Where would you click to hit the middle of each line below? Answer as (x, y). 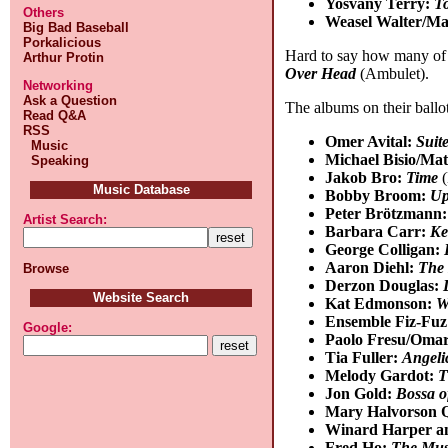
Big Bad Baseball (76, 27)
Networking (58, 85)
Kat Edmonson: (381, 303)
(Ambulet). (393, 73)
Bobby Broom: (378, 195)
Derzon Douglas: (384, 285)
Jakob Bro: (366, 177)
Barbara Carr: (378, 231)
